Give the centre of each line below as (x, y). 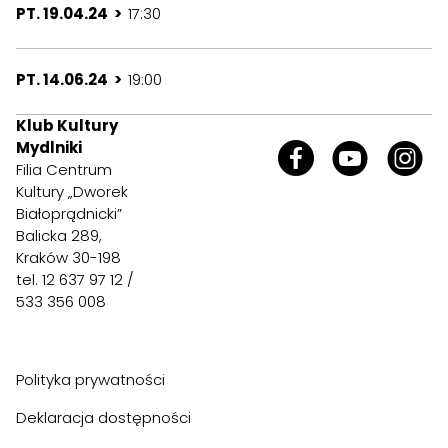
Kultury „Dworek (72, 192)
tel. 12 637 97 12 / (75, 280)
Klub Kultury (67, 126)
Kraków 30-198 (68, 258)
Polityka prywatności (90, 380)
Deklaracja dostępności (103, 418)
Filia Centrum (64, 170)
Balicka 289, (59, 236)
